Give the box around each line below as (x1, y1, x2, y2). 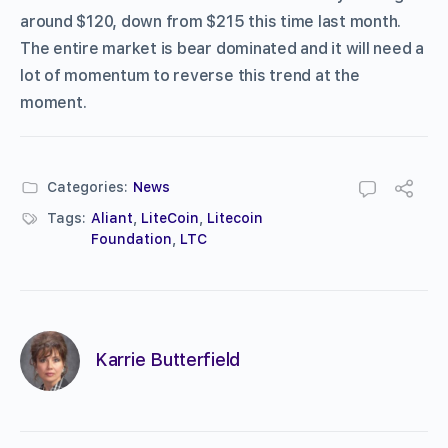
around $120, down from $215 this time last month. (20, 11, 402, 31)
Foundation (91, 230, 172, 247)
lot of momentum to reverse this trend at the (20, 65, 360, 85)
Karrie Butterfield (95, 349, 241, 371)
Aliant (91, 209, 133, 226)
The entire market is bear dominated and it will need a (20, 38, 425, 58)
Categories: (47, 178, 128, 195)
